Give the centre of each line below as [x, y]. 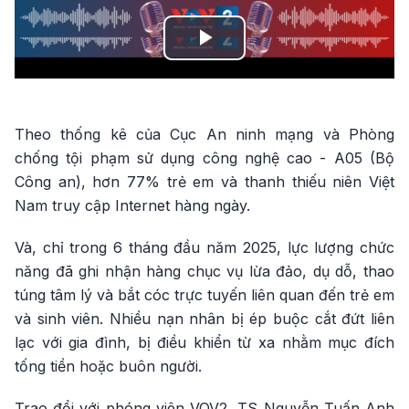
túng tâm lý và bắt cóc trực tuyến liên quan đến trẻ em [204, 295]
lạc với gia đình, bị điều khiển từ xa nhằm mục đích [204, 342]
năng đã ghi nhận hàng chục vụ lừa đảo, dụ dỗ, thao [204, 271]
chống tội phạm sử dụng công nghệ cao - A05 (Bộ [204, 158]
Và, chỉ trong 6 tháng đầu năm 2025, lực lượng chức [204, 247]
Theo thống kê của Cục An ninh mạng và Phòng [204, 134]
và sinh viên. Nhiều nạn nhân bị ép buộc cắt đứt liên [204, 319]
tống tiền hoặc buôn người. [108, 366]
